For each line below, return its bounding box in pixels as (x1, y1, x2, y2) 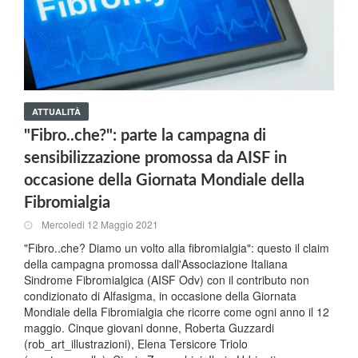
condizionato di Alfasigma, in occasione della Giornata (24, 287, 296, 304)
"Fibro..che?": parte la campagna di (24, 127, 266, 144)
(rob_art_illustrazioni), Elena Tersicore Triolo (24, 335, 248, 352)
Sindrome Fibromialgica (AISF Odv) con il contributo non (24, 271, 309, 288)
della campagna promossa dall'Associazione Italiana (24, 255, 288, 272)
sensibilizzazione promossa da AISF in (24, 149, 287, 166)
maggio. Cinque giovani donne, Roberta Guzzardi (24, 319, 274, 336)
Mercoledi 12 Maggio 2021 (42, 217, 158, 231)
